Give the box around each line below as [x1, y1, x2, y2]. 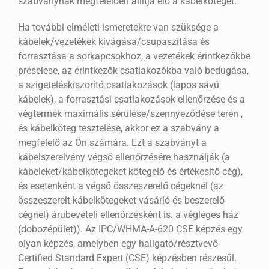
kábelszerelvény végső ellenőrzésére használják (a [17, 151, 230, 163]
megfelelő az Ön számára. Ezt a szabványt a [17, 137, 207, 149]
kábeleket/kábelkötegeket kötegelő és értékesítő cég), [17, 166, 243, 178]
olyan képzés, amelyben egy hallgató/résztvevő [17, 238, 218, 250]
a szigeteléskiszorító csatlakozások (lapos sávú [17, 79, 219, 91]
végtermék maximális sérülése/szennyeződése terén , [17, 108, 243, 120]
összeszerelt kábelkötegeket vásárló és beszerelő [17, 195, 225, 207]
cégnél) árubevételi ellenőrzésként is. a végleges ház [17, 209, 238, 221]
